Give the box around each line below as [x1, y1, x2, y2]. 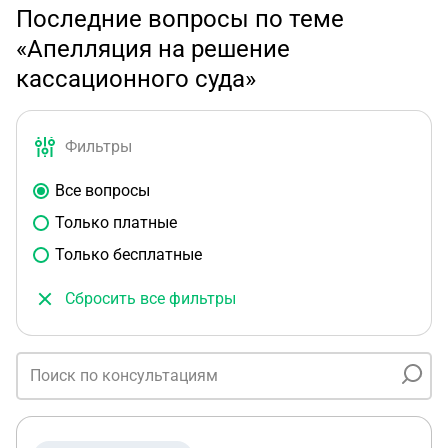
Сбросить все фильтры [65, 289, 236, 308]
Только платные [55, 213, 177, 232]
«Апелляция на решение [16, 35, 290, 63]
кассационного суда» [16, 65, 256, 93]
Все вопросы [55, 181, 150, 200]
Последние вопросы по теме [16, 5, 344, 33]
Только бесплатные [55, 245, 202, 264]
